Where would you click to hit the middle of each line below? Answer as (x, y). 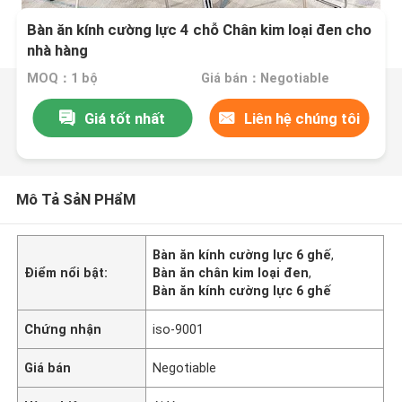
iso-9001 (179, 329)
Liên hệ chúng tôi (302, 118)
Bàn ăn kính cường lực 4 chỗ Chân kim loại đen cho (200, 30)
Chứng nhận (63, 329)
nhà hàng (58, 51)
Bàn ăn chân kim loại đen (231, 272)
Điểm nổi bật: (66, 272)
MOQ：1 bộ (63, 79)
